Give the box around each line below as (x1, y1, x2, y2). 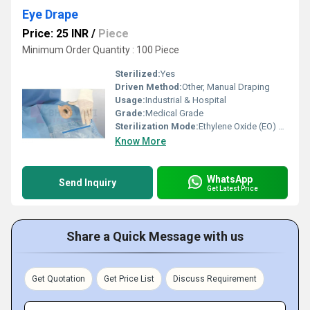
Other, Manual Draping (182, 82, 270, 92)
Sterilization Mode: (115, 121, 199, 131)
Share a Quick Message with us (66, 229, 244, 244)
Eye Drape (22, 7, 78, 21)
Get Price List (104, 274, 154, 284)
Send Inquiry (59, 177, 116, 188)
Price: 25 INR (22, 27, 89, 40)
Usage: (115, 95, 145, 105)
